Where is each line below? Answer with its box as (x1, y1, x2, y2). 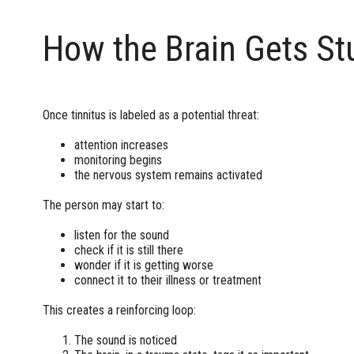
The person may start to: (42, 197, 164, 213)
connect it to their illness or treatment (73, 272, 262, 288)
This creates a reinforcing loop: (42, 302, 196, 318)
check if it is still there (73, 242, 183, 258)
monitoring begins (73, 152, 162, 168)
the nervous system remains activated (73, 167, 262, 183)
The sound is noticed (73, 332, 177, 348)
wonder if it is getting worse (73, 257, 213, 273)
